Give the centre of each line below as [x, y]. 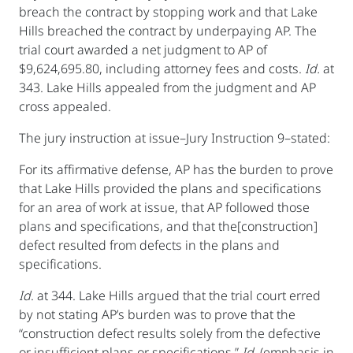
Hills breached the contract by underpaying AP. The [168, 31]
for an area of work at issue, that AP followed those [164, 208]
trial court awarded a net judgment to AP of [143, 50]
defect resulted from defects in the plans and [149, 245]
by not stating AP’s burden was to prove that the [157, 315]
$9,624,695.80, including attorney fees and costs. [162, 69]
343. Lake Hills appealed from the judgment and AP [167, 88]
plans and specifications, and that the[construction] [168, 227]
